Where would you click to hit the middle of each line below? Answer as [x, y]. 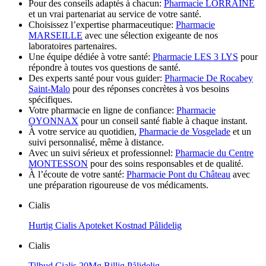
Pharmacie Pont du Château [178, 175]
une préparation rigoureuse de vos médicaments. [118, 185]
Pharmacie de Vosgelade [185, 132]
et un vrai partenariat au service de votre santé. [115, 14]
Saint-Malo [49, 89]
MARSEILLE [56, 36]
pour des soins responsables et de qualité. [166, 164]
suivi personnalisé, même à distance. [96, 142]
